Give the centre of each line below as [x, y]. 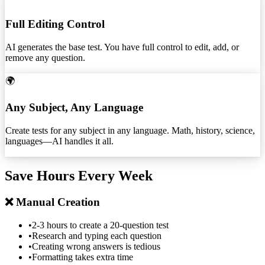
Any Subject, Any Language [74, 107]
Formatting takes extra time [83, 257]
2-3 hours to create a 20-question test [100, 225]
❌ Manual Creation [52, 202]
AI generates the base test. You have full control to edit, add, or [122, 47]
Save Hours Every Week [79, 176]
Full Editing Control [55, 24]
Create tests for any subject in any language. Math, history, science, [130, 130]
